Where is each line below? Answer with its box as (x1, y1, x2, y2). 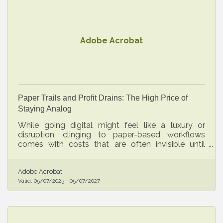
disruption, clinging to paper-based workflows (18, 129, 205, 139)
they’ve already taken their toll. (18, 148, 129, 158)
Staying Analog (18, 104, 72, 113)
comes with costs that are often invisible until (18, 139, 205, 149)
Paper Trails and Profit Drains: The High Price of (18, 93, 188, 102)
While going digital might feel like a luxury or (18, 120, 205, 130)
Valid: (18, 177, 34, 185)
